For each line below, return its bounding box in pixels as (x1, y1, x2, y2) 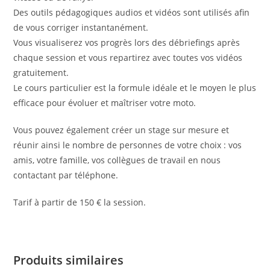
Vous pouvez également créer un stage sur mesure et (13, 124, 230, 136)
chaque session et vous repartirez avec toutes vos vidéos (13, 51, 243, 63)
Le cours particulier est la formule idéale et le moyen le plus (13, 81, 257, 93)
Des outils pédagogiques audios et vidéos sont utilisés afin (13, 6, 250, 18)
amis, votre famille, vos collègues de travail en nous (13, 154, 221, 166)
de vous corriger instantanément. (13, 21, 149, 33)
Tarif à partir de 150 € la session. (13, 196, 146, 208)
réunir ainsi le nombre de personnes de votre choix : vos (13, 139, 242, 151)
